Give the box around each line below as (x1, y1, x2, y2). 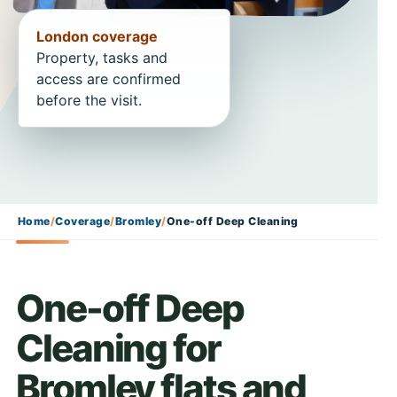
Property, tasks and (36, 49, 167, 66)
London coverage (36, 27, 158, 45)
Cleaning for (16, 324, 221, 370)
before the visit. (36, 91, 142, 109)
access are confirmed (36, 70, 181, 88)
